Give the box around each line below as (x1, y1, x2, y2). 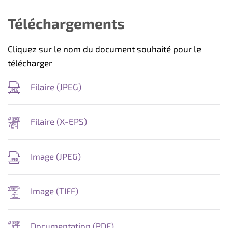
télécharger (8, 58, 52, 68)
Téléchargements (8, 15, 125, 33)
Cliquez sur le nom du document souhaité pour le (8, 44, 201, 54)
